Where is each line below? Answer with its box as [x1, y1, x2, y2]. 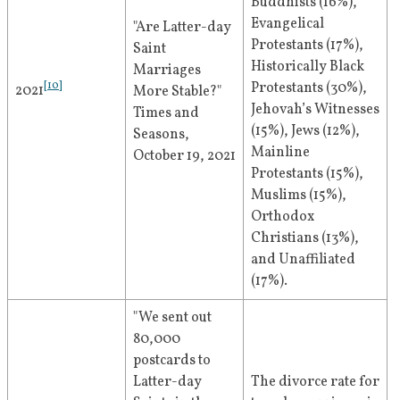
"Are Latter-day [133, 18, 231, 38]
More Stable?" [133, 82, 221, 103]
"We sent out [133, 308, 212, 329]
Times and [133, 104, 199, 124]
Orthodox [251, 207, 314, 228]
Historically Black [251, 57, 364, 78]
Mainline [251, 143, 310, 163]
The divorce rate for [251, 372, 379, 393]
